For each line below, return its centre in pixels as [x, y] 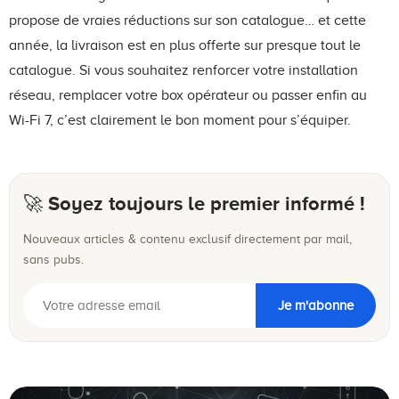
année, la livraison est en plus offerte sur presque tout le [185, 46]
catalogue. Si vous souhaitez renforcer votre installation [183, 71]
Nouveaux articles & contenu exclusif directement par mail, [187, 240]
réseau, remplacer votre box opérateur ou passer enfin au [188, 96]
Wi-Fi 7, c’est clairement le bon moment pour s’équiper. [180, 121]
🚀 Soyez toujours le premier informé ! [194, 204]
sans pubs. [53, 260]
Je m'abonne [316, 305]
